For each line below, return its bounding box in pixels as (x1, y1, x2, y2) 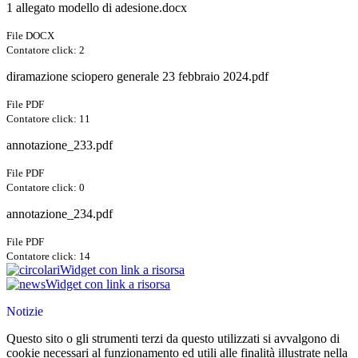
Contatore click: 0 (6, 181, 85, 194)
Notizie (6, 304, 43, 319)
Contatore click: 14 (6, 250, 90, 263)
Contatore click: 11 (6, 113, 90, 125)
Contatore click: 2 (6, 44, 85, 57)
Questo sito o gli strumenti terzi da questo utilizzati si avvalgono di (6, 332, 340, 346)
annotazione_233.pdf (6, 138, 113, 153)
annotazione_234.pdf (6, 207, 113, 221)
